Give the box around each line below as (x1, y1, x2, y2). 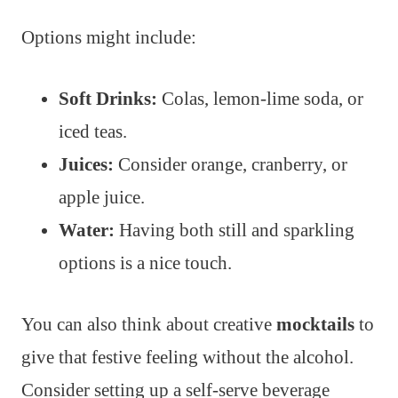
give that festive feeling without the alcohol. (21, 346, 354, 369)
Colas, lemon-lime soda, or (157, 88, 363, 110)
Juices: (59, 154, 114, 176)
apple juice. (59, 187, 145, 209)
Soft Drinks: (59, 88, 157, 110)
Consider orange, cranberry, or (114, 154, 347, 176)
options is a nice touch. (59, 252, 232, 275)
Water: (59, 219, 115, 242)
